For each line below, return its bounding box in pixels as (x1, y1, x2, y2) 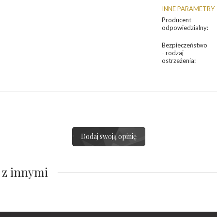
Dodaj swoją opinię (80, 132, 137, 141)
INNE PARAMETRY (162, 5, 215, 13)
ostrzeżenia (162, 57, 194, 64)
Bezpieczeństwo (162, 41, 207, 49)
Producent (162, 16, 191, 24)
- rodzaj (162, 49, 184, 57)
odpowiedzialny (162, 24, 207, 31)
